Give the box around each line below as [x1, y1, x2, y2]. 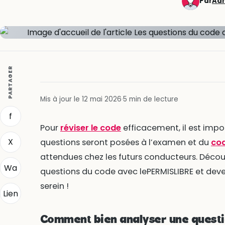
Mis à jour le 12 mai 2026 [40, 94, 122, 104]
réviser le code [60, 122, 121, 134]
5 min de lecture [123, 94, 178, 104]
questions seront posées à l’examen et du [40, 136, 211, 148]
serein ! [40, 180, 69, 192]
